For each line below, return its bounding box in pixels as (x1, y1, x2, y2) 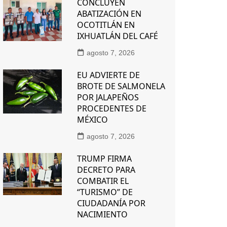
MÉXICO (77, 113, 108, 125)
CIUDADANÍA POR (77, 197, 145, 209)
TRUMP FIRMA (77, 153, 132, 164)
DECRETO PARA (77, 164, 135, 175)
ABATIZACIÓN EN (77, 8, 141, 19)
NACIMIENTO (77, 208, 128, 220)
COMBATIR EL (77, 175, 129, 186)
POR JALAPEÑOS (77, 91, 139, 103)
